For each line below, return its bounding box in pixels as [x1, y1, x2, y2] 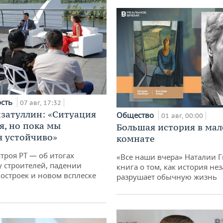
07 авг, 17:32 [20, 98, 61, 107]
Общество [116, 110, 156, 120]
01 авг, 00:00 [161, 111, 203, 120]
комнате [116, 132, 155, 144]
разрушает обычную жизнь [116, 171, 217, 182]
